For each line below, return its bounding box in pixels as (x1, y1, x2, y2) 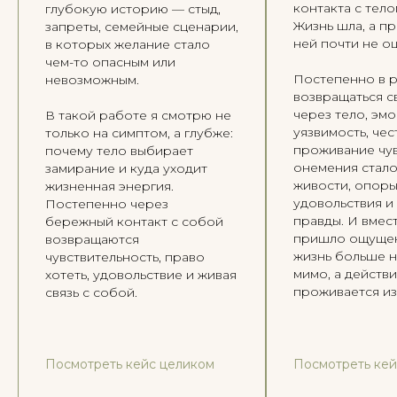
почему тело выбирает (45, 143, 193, 159)
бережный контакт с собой (45, 214, 223, 230)
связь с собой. (45, 284, 137, 300)
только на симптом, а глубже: (45, 125, 233, 141)
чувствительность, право (45, 249, 205, 265)
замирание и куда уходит (45, 160, 207, 176)
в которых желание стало (45, 36, 210, 52)
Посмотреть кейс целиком (45, 356, 214, 372)
